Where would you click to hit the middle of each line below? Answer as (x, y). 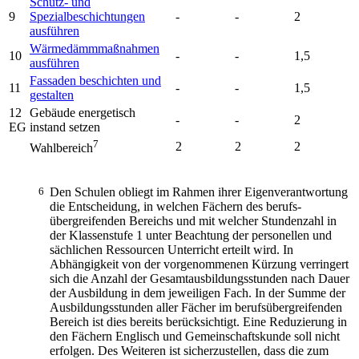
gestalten (52, 95)
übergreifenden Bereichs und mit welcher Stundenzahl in (193, 221)
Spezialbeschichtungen (87, 17)
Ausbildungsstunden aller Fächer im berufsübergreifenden (196, 308)
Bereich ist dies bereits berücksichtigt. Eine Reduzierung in (198, 322)
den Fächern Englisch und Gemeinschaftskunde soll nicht (195, 337)
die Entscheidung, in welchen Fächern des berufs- (175, 207)
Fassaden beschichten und (95, 81)
